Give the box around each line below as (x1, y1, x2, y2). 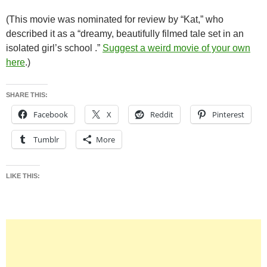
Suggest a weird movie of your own (103, 42, 250, 53)
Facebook (33, 108, 68, 120)
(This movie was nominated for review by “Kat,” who (6, 14, 223, 24)
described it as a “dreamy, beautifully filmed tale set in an (6, 28, 244, 39)
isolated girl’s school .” (6, 42, 103, 53)
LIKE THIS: (6, 172, 40, 179)
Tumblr (33, 133, 59, 145)
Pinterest (212, 108, 244, 120)
